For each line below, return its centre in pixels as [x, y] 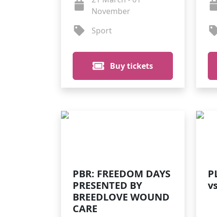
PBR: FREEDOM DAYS [122, 174]
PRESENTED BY [107, 185]
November [111, 11]
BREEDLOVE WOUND [121, 197]
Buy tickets [131, 66]
